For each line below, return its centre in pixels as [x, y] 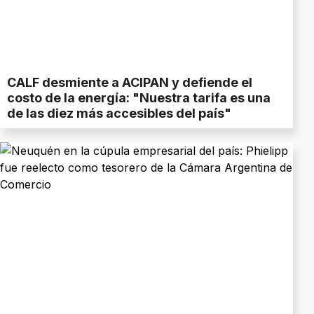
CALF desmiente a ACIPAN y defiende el [130, 83]
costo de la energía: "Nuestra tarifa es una [139, 98]
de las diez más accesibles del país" [119, 114]
